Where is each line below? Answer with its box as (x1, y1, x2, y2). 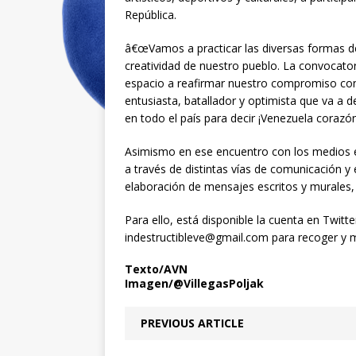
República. (125, 6, 176, 22)
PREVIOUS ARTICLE (141, 315, 244, 331)
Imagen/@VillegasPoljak (125, 275, 264, 291)
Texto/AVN (125, 261, 188, 277)
